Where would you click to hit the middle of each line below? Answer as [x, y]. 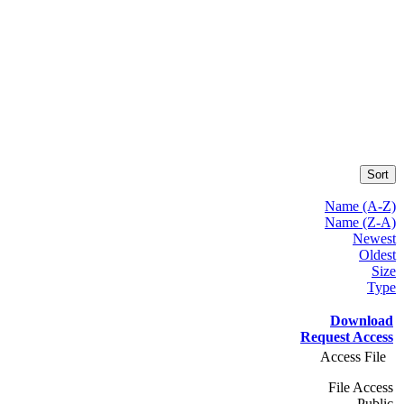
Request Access [347, 337]
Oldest [377, 255]
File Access [361, 388]
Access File [353, 357]
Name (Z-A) [360, 223]
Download [362, 321]
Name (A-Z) [360, 207]
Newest [374, 239]
